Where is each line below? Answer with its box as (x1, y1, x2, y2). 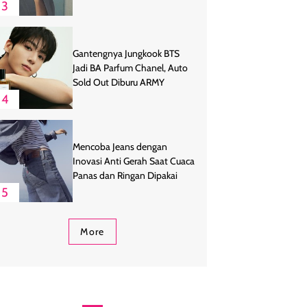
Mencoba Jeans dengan (73, 140, 167, 153)
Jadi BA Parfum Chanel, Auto (73, 61, 188, 74)
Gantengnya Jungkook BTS (73, 47, 180, 60)
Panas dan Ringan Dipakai (73, 169, 177, 182)
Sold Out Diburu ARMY (73, 75, 164, 88)
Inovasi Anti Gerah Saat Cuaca (73, 154, 195, 167)
